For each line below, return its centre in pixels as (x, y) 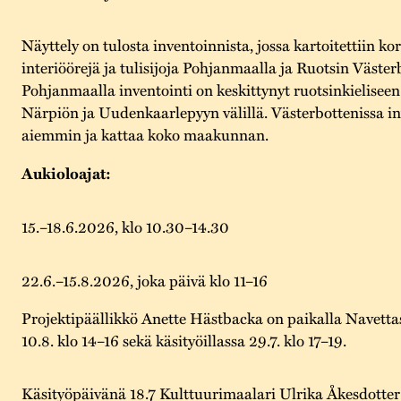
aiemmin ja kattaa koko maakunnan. (145, 134)
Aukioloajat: (66, 172)
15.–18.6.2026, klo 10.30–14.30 (125, 226)
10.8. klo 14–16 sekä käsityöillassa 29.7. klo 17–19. (183, 339)
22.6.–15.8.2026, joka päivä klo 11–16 (144, 279)
